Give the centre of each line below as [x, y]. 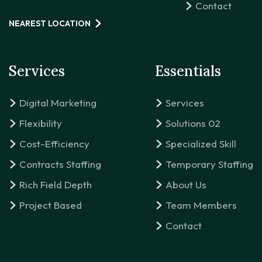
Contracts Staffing [60, 164]
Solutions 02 [193, 123]
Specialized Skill [201, 143]
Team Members [201, 205]
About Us [186, 184]
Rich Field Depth [56, 184]
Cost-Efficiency [54, 143]
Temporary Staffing [209, 164]
